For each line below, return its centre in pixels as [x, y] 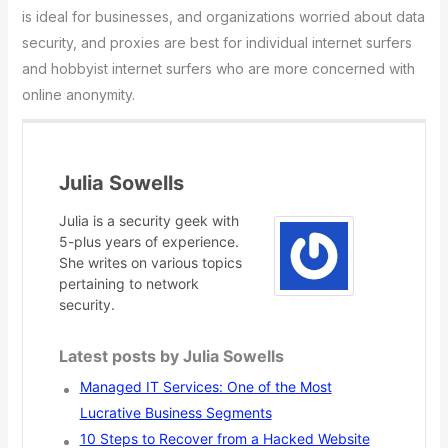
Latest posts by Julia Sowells [171, 355]
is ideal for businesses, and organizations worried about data [223, 17]
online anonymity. [78, 95]
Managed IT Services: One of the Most [205, 386]
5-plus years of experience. [148, 241]
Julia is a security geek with [148, 220]
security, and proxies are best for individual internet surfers [216, 43]
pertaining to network [128, 283]
